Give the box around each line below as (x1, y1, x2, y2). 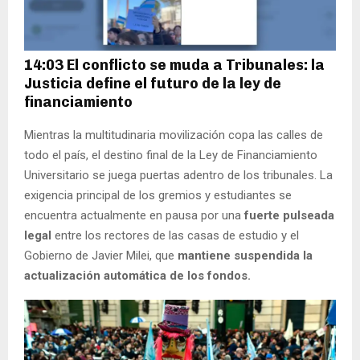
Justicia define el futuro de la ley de (24, 74, 281, 92)
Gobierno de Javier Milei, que (24, 247, 178, 263)
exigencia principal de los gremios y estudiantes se (24, 187, 292, 202)
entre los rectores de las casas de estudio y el (55, 227, 299, 243)
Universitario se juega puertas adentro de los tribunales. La (24, 167, 333, 182)
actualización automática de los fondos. (24, 268, 251, 283)
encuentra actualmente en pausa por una (24, 207, 244, 223)
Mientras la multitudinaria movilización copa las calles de (24, 127, 323, 142)
